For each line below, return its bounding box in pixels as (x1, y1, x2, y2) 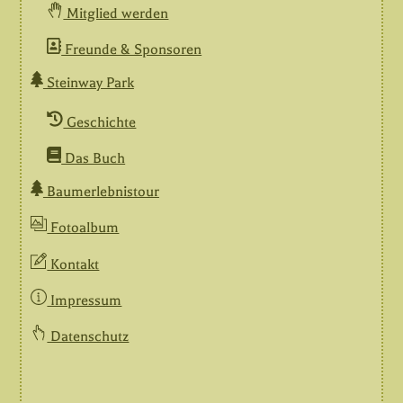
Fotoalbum (47, 219, 120, 237)
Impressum (47, 292, 122, 309)
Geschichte (63, 113, 137, 130)
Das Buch (61, 150, 126, 167)
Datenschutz (47, 328, 130, 345)
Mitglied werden (63, 4, 169, 22)
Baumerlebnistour (42, 183, 159, 200)
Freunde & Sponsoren (61, 41, 202, 58)
